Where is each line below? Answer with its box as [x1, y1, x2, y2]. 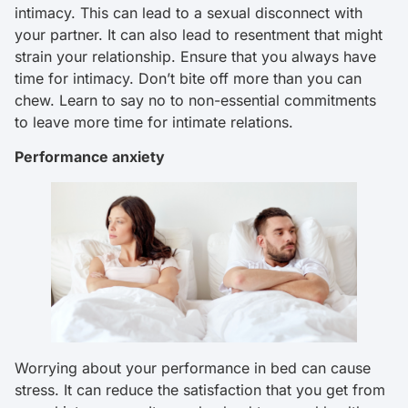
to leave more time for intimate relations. [15, 112, 298, 131]
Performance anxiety [15, 148, 165, 167]
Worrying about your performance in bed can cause [15, 359, 371, 378]
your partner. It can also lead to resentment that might [15, 25, 382, 44]
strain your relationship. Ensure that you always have [15, 46, 376, 66]
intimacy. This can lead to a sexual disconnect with [15, 3, 362, 22]
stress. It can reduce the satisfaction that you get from [15, 381, 385, 400]
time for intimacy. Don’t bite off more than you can [15, 68, 362, 87]
